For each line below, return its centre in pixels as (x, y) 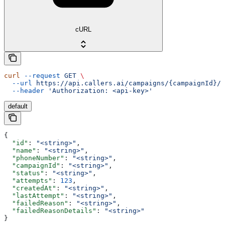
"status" (24, 173)
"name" (20, 150)
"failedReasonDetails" (50, 210)
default (18, 106)
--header (24, 90)
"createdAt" (30, 188)
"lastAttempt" (34, 195)
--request (40, 75)
